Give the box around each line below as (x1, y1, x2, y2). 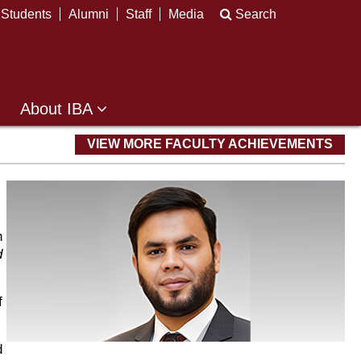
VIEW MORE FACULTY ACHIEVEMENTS (87, 137, 333, 151)
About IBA (20, 100, 97, 118)
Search (232, 7, 276, 21)
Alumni (68, 7, 109, 21)
